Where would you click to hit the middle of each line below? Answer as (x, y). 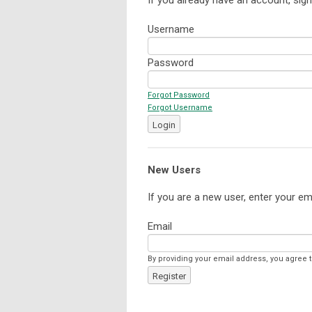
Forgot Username (180, 107)
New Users (174, 170)
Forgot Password (179, 95)
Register (169, 276)
